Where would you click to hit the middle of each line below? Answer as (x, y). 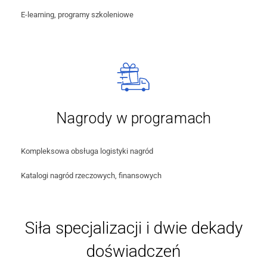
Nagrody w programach (133, 118)
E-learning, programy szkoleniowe (77, 15)
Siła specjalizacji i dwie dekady (133, 228)
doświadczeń (133, 252)
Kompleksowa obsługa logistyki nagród (87, 151)
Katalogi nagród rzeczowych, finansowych (91, 176)
